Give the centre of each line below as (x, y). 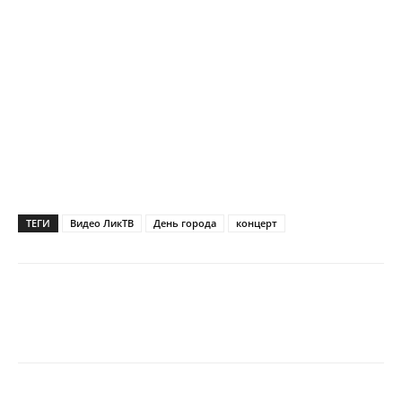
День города (185, 223)
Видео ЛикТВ (102, 223)
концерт (257, 223)
